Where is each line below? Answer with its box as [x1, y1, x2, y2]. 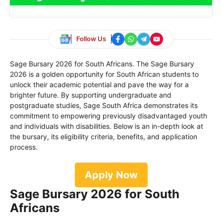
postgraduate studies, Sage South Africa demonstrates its [10, 101, 198, 110]
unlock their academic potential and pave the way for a [10, 80, 189, 89]
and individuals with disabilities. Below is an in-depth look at [10, 121, 203, 130]
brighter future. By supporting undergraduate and [10, 90, 171, 99]
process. [10, 142, 38, 151]
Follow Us [76, 35, 106, 43]
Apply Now [84, 168, 138, 181]
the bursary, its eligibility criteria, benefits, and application [10, 132, 197, 141]
